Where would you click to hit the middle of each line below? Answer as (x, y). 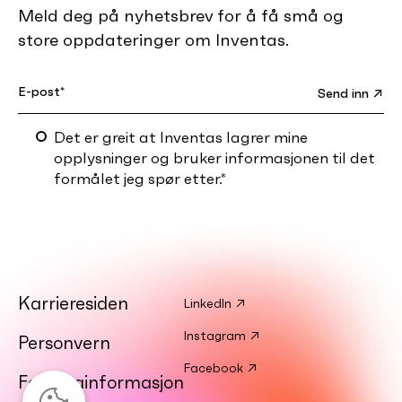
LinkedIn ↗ (215, 303)
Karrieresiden (73, 303)
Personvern (64, 342)
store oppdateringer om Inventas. (153, 39)
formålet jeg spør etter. (137, 178)
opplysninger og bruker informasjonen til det (214, 157)
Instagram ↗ (223, 335)
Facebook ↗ (221, 367)
